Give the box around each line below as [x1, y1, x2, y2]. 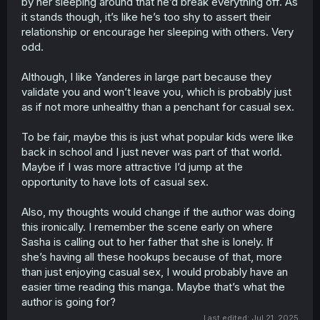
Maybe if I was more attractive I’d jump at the [21, 159, 243, 174]
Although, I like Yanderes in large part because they [21, 69, 271, 84]
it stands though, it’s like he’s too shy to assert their [21, 9, 271, 24]
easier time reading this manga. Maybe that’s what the [21, 279, 285, 294]
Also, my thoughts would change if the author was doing [21, 204, 295, 219]
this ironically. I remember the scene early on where [21, 219, 273, 234]
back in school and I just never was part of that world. [21, 144, 282, 159]
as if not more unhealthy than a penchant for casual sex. [21, 99, 294, 114]
